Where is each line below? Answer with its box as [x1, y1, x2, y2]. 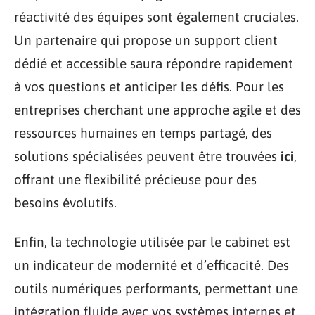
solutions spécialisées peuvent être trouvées [14, 148, 281, 165]
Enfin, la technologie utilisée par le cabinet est [14, 233, 290, 250]
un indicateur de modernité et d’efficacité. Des [14, 257, 289, 273]
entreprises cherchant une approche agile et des [14, 102, 301, 118]
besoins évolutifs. [14, 195, 117, 211]
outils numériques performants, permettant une [14, 280, 298, 296]
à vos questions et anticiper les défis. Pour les [14, 79, 284, 95]
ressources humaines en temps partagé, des [14, 125, 272, 141]
